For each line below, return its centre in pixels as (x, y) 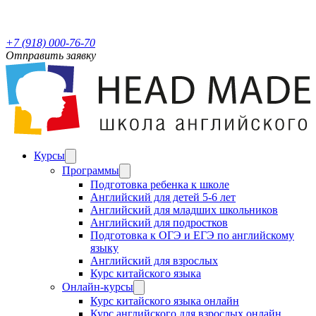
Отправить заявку (51, 55)
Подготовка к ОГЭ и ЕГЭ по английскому (192, 235)
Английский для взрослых (154, 260)
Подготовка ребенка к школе (160, 184)
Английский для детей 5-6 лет (163, 197)
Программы (91, 170)
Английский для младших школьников (184, 209)
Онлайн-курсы (98, 286)
